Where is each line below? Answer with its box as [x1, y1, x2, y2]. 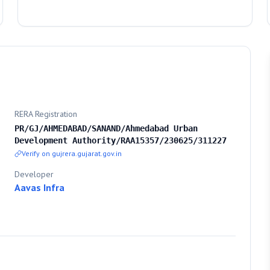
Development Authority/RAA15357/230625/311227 [14, 136, 227, 145]
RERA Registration [14, 108, 77, 119]
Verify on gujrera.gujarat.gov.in [22, 149, 122, 158]
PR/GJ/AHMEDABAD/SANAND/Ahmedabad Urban [14, 124, 198, 133]
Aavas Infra [14, 181, 64, 193]
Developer [14, 169, 54, 180]
